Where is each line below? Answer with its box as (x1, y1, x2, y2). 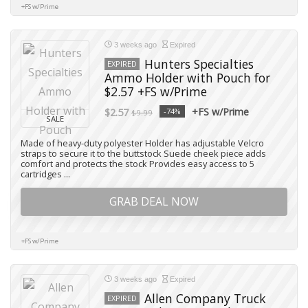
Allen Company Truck (144, 290, 266, 307)
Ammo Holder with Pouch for (104, 69, 270, 86)
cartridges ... (21, 168, 70, 180)
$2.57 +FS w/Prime (104, 83, 207, 100)
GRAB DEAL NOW (109, 194, 199, 209)
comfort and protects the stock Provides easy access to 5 (21, 157, 254, 170)
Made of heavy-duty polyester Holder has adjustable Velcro (21, 137, 264, 149)
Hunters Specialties (144, 56, 254, 72)
